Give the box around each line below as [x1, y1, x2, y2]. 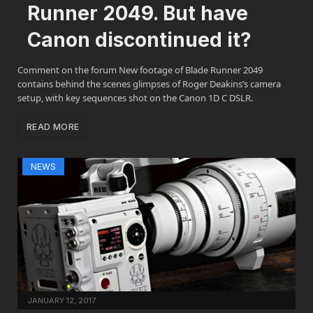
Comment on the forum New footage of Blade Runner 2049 [17, 64, 263, 77]
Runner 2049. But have [27, 1, 248, 26]
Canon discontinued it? [27, 28, 252, 52]
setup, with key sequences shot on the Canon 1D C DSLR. [17, 92, 253, 105]
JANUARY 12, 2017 [27, 295, 96, 305]
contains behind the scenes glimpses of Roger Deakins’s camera [17, 78, 281, 91]
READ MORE [27, 122, 80, 133]
